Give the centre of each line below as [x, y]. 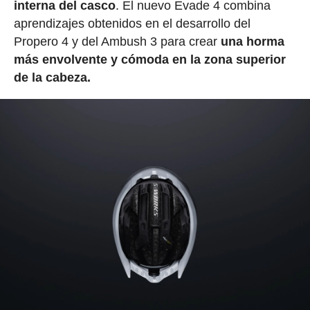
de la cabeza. [52, 78]
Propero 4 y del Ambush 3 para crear [115, 42]
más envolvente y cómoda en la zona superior [149, 60]
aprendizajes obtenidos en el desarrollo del [132, 24]
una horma [250, 42]
